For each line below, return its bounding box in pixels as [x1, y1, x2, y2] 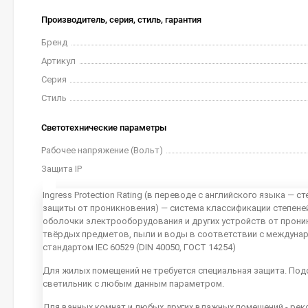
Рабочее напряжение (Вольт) [41, 145, 163, 155]
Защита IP [41, 164, 82, 174]
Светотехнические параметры [41, 122, 166, 133]
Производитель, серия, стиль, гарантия [41, 14, 201, 25]
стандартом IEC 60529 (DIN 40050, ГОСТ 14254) [43, 242, 236, 252]
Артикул [41, 56, 76, 66]
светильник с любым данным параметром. [43, 278, 224, 289]
